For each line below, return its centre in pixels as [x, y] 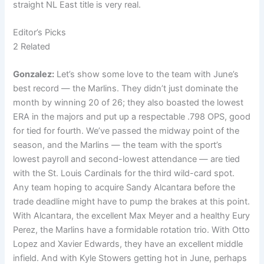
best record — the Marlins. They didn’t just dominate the [126, 89]
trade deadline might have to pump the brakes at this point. [132, 202]
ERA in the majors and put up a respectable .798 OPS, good [132, 117]
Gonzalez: [34, 75]
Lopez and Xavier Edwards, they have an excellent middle [128, 244]
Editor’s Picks [40, 32]
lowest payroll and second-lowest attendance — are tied [127, 159]
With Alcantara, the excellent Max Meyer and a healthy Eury [132, 216]
